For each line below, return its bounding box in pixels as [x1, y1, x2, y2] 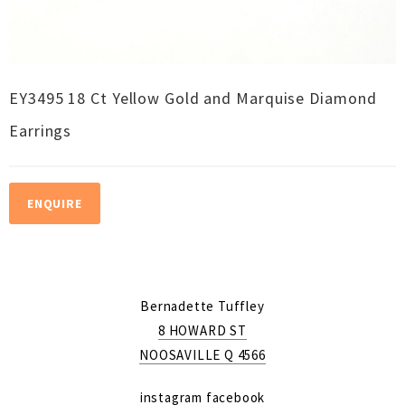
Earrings [9, 120, 72, 142]
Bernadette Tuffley [140, 297, 265, 316]
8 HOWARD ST [158, 322, 247, 340]
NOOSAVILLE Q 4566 [139, 346, 266, 364]
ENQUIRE [27, 195, 82, 212]
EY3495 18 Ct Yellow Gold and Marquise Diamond [9, 88, 377, 109]
